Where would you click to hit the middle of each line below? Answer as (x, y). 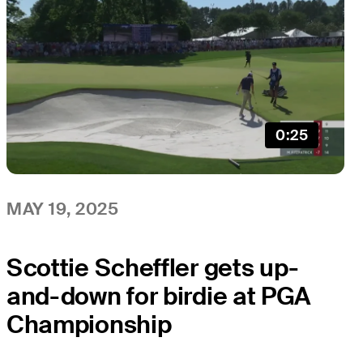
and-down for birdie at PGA (159, 297)
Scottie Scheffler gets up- (153, 268)
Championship (89, 325)
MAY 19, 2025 (63, 208)
